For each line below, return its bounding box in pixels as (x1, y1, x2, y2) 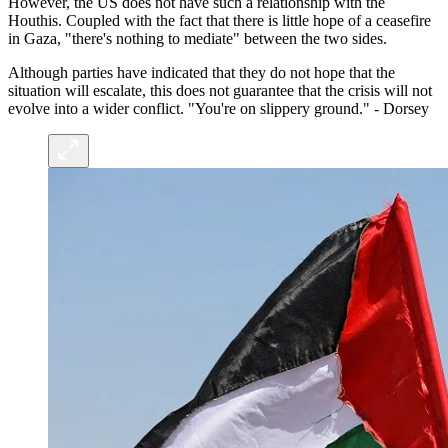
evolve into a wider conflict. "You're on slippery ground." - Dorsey (8, 100, 429, 118)
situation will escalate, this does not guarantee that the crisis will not (8, 82, 432, 100)
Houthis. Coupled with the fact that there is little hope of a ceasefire (8, 12, 431, 30)
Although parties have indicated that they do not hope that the (8, 64, 395, 82)
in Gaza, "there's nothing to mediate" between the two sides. (8, 30, 387, 48)
